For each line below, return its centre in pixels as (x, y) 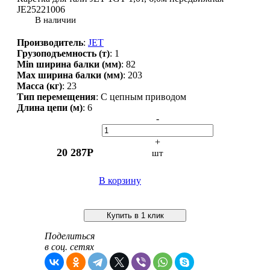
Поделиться (70, 236)
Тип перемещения (56, 97)
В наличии (55, 20)
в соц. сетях (69, 247)
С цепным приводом (143, 97)
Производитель (50, 42)
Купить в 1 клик (135, 215)
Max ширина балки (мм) (70, 75)
